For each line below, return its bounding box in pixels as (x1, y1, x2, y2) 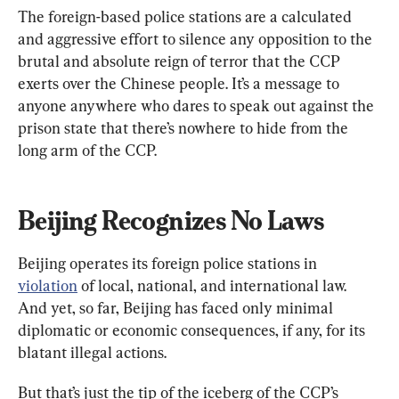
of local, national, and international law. (77, 275, 350, 295)
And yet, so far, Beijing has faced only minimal (18, 297, 337, 317)
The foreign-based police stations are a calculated (18, 6, 355, 26)
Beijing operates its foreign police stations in (18, 253, 321, 273)
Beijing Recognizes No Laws (18, 204, 324, 236)
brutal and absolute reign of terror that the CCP (18, 51, 344, 70)
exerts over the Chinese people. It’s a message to (18, 73, 343, 93)
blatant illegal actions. (18, 342, 167, 362)
